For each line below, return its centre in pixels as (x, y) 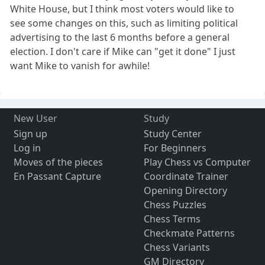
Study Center (172, 134)
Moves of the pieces (58, 162)
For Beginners (175, 148)
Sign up (30, 134)
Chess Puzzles (175, 205)
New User (35, 119)
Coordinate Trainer (186, 177)
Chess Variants (177, 248)
